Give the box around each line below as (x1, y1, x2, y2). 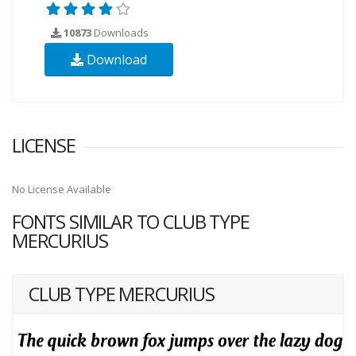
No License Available (12, 181, 111, 196)
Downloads (91, 25, 149, 40)
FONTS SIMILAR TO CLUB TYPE (12, 208, 250, 234)
